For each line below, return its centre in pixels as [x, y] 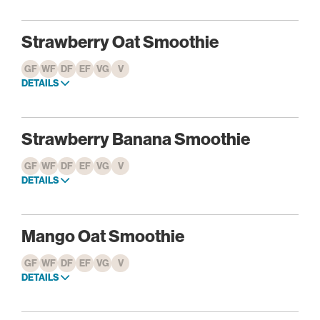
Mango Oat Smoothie [103, 236]
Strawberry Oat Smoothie [120, 42]
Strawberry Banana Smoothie [136, 139]
